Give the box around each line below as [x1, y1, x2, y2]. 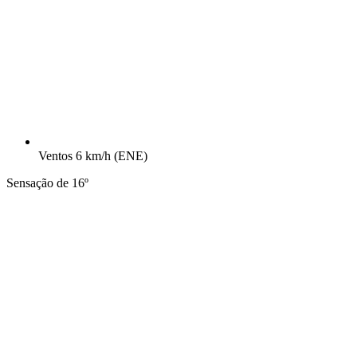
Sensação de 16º [6, 176, 88, 190]
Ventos [38, 149, 73, 163]
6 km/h [76, 149, 114, 163]
